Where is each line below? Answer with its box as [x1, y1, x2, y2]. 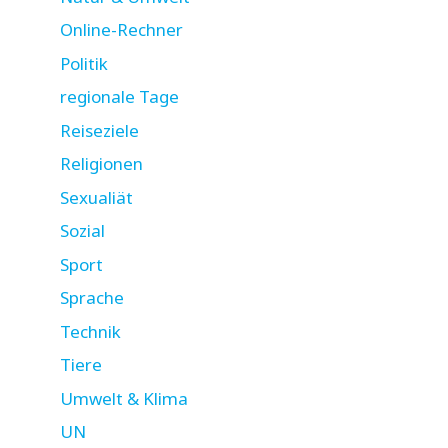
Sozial [60, 219, 105, 243]
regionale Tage [60, 85, 179, 109]
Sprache [60, 286, 124, 310]
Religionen [60, 152, 143, 176]
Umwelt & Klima [60, 386, 188, 410]
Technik [60, 319, 121, 343]
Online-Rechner [60, 18, 183, 42]
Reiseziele [60, 118, 139, 142]
